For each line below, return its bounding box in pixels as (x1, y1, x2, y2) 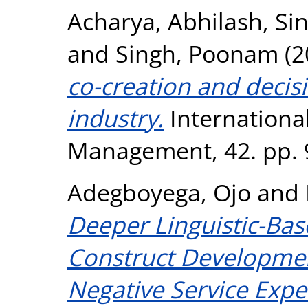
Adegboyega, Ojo (67, 175, 251, 208)
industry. (67, 101, 164, 134)
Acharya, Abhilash (67, 4, 263, 37)
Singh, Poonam (115, 36, 278, 69)
